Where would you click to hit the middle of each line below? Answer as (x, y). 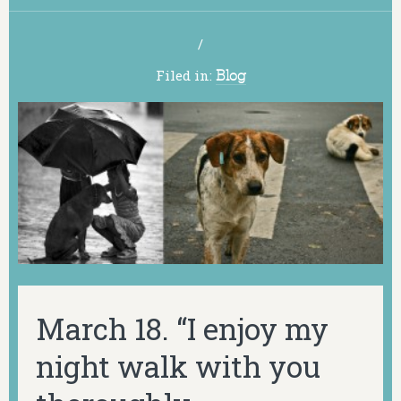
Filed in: (185, 76)
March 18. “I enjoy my (182, 328)
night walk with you (178, 366)
